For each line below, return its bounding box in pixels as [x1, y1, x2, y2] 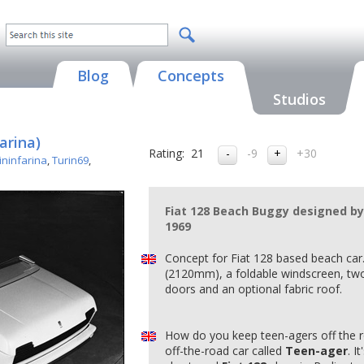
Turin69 [52, 153, 89, 167]
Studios [273, 89, 326, 109]
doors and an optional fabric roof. [165, 281, 342, 297]
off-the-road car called [165, 343, 285, 358]
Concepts [158, 66, 224, 85]
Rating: [149, 145, 184, 161]
